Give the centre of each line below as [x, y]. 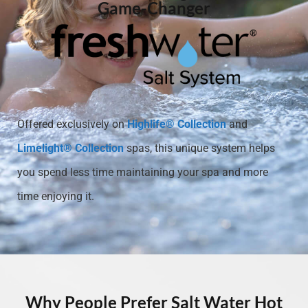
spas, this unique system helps [201, 148]
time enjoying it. [56, 196]
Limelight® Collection [70, 148]
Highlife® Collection [177, 124]
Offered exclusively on [72, 124]
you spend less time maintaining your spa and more [143, 172]
